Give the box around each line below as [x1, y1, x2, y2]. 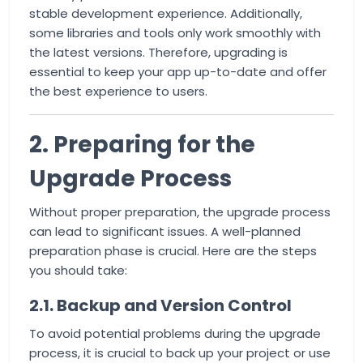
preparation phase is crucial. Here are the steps [29, 242, 317, 259]
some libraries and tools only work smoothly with [29, 24, 321, 41]
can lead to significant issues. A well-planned [29, 223, 301, 240]
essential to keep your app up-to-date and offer [29, 63, 327, 80]
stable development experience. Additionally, [29, 5, 302, 22]
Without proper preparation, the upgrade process [29, 203, 331, 220]
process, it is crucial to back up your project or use [29, 344, 331, 361]
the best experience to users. [29, 83, 207, 100]
